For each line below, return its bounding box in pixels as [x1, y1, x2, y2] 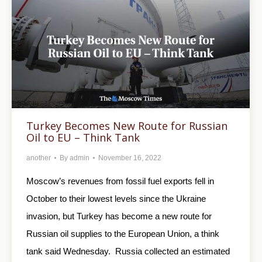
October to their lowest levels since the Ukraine [26, 193, 206, 204]
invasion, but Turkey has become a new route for [26, 211, 212, 221]
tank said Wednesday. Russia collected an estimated [26, 246, 230, 256]
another [26, 153, 51, 162]
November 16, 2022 [98, 153, 161, 162]
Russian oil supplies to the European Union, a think [26, 228, 219, 239]
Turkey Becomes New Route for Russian [26, 118, 227, 133]
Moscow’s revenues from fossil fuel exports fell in [26, 175, 214, 186]
